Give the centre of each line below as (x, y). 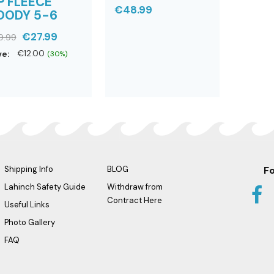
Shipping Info (28, 169)
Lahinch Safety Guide (45, 187)
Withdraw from (135, 187)
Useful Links (27, 205)
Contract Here (134, 201)
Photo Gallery (29, 223)
